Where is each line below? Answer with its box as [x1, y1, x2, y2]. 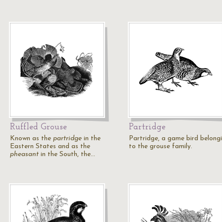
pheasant [10, 151, 39, 158]
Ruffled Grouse [10, 122, 67, 132]
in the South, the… [39, 151, 95, 158]
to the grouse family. [129, 143, 192, 150]
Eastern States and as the [10, 143, 90, 150]
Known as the [10, 135, 53, 142]
